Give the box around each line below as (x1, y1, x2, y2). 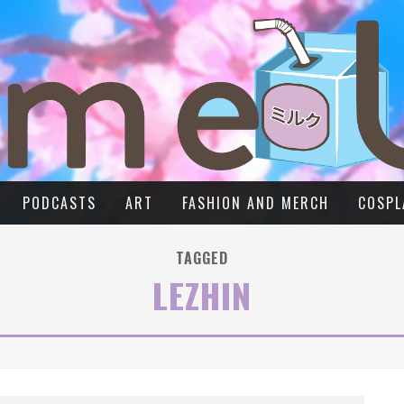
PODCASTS (23, 192, 96, 215)
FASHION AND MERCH (182, 192, 329, 215)
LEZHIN (152, 270, 252, 321)
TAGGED (176, 247, 228, 270)
